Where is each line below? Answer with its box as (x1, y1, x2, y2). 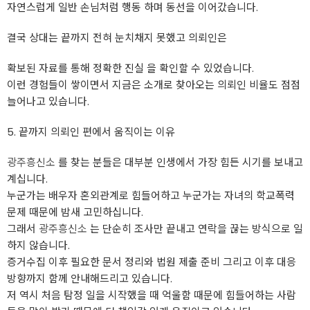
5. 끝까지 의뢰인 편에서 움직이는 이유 (7, 125, 175, 139)
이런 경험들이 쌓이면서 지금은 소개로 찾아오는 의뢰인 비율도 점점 (7, 77, 300, 92)
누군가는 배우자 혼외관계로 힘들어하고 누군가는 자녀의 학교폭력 (7, 188, 295, 203)
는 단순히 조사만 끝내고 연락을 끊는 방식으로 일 (87, 221, 303, 236)
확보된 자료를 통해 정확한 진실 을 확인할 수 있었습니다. (7, 61, 254, 75)
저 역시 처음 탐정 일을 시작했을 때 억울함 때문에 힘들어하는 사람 (7, 288, 296, 302)
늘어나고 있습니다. (7, 94, 89, 109)
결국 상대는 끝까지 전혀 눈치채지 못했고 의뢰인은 (7, 30, 227, 45)
